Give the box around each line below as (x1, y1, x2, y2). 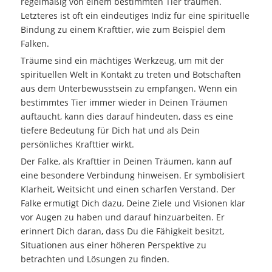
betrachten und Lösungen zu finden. (20, 253, 169, 265)
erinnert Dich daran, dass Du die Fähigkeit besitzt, (20, 225, 224, 237)
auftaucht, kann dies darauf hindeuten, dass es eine (20, 110, 233, 122)
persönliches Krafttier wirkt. (20, 138, 134, 150)
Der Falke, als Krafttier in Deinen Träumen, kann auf (20, 155, 232, 167)
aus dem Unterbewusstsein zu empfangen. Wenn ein (20, 82, 237, 94)
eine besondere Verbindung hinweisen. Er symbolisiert (20, 169, 245, 181)
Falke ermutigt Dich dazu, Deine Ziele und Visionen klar (20, 197, 245, 209)
